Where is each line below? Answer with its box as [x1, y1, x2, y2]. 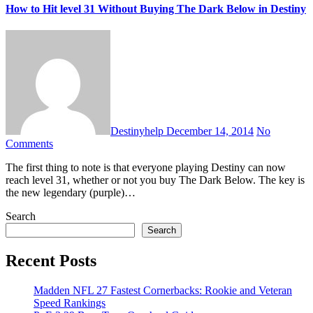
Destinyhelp [110, 124, 166, 137]
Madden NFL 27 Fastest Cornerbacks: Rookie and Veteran [34, 284, 292, 296]
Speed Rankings [34, 296, 105, 309]
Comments [6, 137, 53, 150]
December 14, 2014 [166, 124, 254, 137]
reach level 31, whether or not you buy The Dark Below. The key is [6, 173, 305, 186]
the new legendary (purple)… [6, 186, 136, 198]
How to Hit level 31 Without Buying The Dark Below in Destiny [6, 2, 306, 15]
